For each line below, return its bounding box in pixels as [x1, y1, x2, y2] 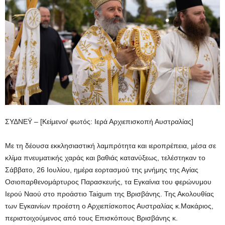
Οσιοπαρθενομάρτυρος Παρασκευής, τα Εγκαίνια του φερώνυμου [5, 177, 211, 186]
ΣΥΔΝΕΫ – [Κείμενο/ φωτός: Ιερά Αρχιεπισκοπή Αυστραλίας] [5, 117, 193, 126]
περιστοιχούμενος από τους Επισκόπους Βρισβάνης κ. [5, 213, 178, 222]
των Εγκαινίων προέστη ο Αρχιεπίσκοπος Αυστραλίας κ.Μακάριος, [5, 201, 213, 210]
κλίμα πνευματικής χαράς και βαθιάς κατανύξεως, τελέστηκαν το [5, 153, 205, 162]
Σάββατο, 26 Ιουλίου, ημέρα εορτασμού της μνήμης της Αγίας [5, 165, 198, 174]
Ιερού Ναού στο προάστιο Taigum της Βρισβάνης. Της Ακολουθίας [5, 189, 214, 198]
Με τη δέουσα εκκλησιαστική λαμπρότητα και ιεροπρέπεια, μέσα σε [5, 141, 216, 150]
